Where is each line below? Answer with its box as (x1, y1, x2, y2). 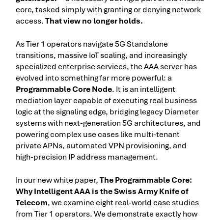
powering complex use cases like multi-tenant (16, 129, 180, 139)
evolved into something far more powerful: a (16, 72, 172, 83)
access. (16, 15, 45, 26)
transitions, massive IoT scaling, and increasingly (16, 50, 187, 60)
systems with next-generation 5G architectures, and (16, 117, 201, 128)
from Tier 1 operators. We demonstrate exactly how (16, 208, 197, 219)
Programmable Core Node (16, 83, 112, 94)
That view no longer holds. (45, 15, 143, 26)
